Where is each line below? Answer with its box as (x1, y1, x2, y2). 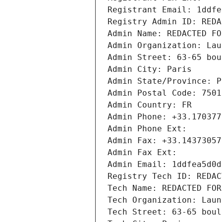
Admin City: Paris (108, 64, 192, 74)
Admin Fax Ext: (108, 148, 177, 158)
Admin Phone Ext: (108, 124, 187, 134)
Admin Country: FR (108, 100, 192, 110)
